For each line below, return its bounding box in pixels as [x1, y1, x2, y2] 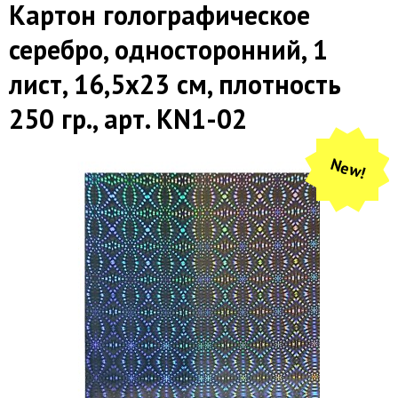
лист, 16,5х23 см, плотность [9, 66, 341, 101]
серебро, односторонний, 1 [9, 31, 328, 67]
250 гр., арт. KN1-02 [9, 100, 247, 136]
